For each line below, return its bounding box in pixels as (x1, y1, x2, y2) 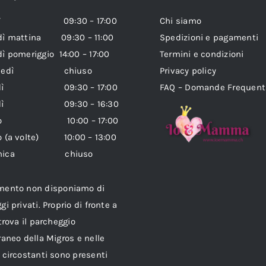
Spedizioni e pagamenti (160, 32, 258, 43)
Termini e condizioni (160, 49, 244, 60)
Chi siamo (160, 15, 202, 27)
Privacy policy (160, 65, 217, 77)
